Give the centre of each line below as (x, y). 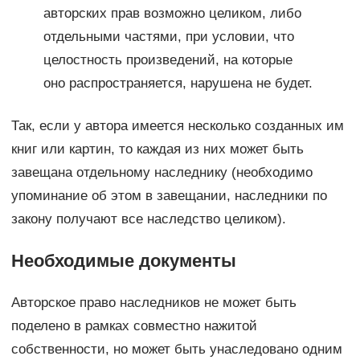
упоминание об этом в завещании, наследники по (169, 195)
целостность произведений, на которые (168, 59)
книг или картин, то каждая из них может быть (157, 149)
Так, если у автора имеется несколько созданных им (177, 125)
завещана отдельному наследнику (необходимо (162, 172)
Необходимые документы (123, 260)
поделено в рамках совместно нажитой (134, 325)
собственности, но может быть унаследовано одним (176, 349)
